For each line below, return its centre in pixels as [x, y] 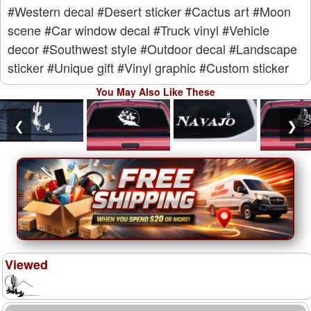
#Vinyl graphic [157, 68]
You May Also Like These [155, 92]
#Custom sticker [244, 68]
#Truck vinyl [186, 30]
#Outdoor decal [183, 49]
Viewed [26, 265]
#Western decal [51, 11]
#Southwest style [90, 49]
